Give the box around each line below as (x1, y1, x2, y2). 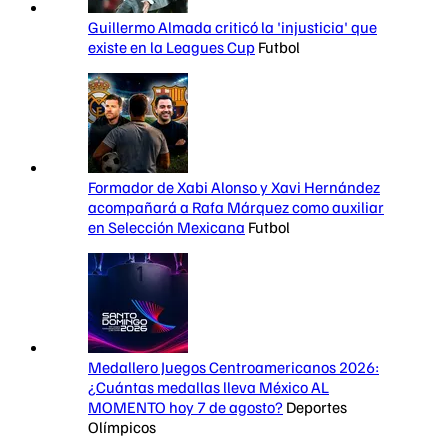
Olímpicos (88, 417, 156, 438)
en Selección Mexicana (88, 217, 245, 238)
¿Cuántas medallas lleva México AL (88, 377, 329, 398)
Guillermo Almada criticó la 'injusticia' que (88, 17, 377, 38)
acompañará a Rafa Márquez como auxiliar (88, 197, 384, 218)
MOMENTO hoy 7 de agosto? (88, 397, 283, 418)
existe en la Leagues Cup (88, 37, 255, 58)
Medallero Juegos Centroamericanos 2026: (88, 357, 379, 378)
